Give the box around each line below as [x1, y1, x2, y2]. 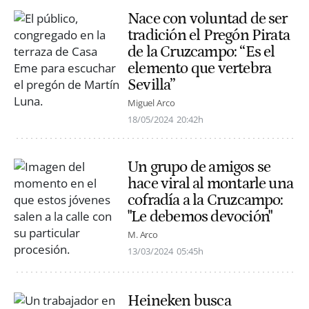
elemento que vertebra [128, 59, 272, 77]
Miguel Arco [128, 96, 175, 109]
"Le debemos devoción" [128, 207, 272, 226]
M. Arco [128, 228, 159, 241]
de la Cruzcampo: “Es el [128, 42, 275, 61]
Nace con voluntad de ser [128, 9, 288, 28]
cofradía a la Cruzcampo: [128, 190, 283, 209]
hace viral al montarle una [128, 174, 294, 192]
